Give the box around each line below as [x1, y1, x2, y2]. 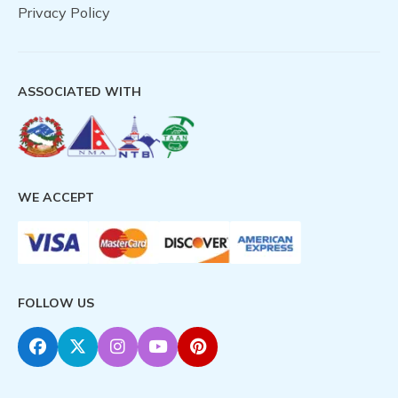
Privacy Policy [18, 4, 110, 22]
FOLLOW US [18, 295, 94, 312]
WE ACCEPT [18, 189, 94, 206]
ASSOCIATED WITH [18, 84, 141, 100]
